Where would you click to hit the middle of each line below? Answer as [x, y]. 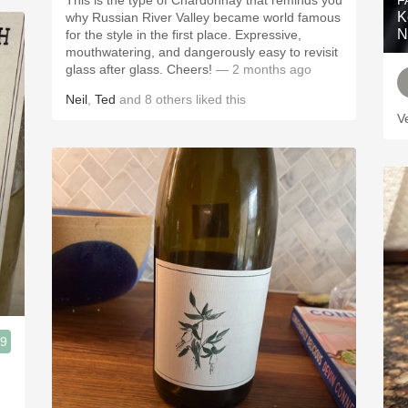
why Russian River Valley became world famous [203, 17]
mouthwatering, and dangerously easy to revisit [202, 52]
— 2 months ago [262, 69]
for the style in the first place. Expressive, [184, 35]
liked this [219, 99]
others [174, 99]
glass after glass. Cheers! [139, 69]
